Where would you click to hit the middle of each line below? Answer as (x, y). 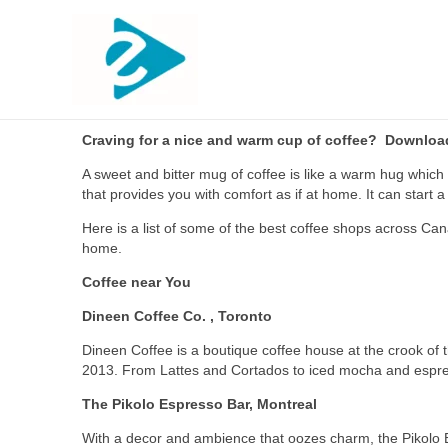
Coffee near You (136, 282)
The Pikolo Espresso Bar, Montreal (199, 404)
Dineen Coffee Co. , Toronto (177, 316)
